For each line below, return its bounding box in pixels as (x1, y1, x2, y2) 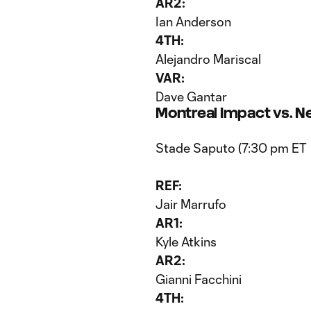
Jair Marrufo (155, 196, 226, 212)
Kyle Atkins (155, 234, 217, 249)
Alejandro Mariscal (155, 51, 261, 67)
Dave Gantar (155, 89, 227, 104)
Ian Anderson (155, 14, 231, 29)
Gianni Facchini (155, 271, 242, 287)
